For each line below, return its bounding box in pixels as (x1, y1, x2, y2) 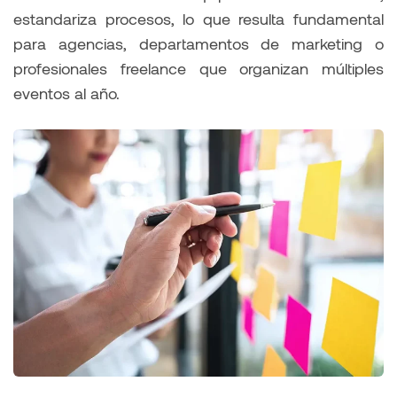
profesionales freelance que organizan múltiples (13, 58, 384, 79)
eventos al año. (13, 83, 120, 104)
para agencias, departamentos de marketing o (13, 34, 384, 54)
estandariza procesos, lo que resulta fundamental (13, 9, 384, 29)
